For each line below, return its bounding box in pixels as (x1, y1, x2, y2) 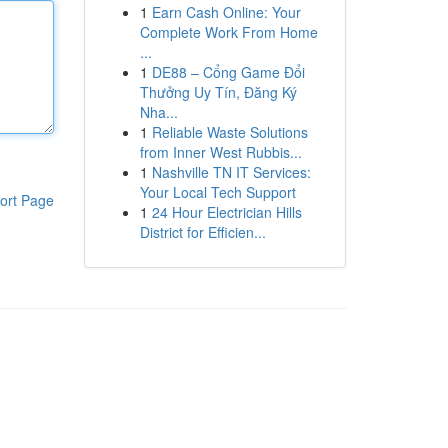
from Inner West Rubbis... (139, 142, 302, 162)
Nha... (139, 102, 178, 122)
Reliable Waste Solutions (151, 122, 308, 142)
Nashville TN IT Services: (151, 162, 311, 182)
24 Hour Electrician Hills (151, 202, 302, 222)
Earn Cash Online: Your (151, 2, 301, 22)
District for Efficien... (139, 222, 266, 242)
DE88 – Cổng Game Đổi (151, 62, 305, 82)
